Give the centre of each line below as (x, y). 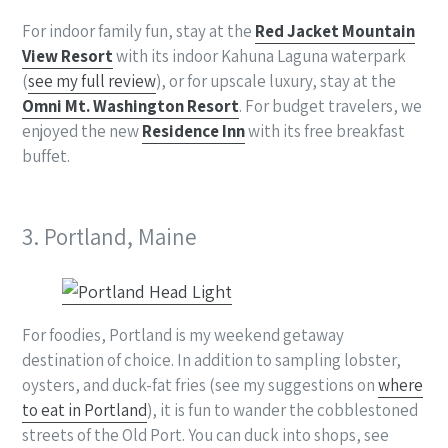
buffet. (46, 155)
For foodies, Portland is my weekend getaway (183, 335)
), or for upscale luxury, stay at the (276, 80)
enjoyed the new (82, 130)
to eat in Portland (84, 410)
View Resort (67, 55)
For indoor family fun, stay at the (138, 30)
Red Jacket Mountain (335, 30)
